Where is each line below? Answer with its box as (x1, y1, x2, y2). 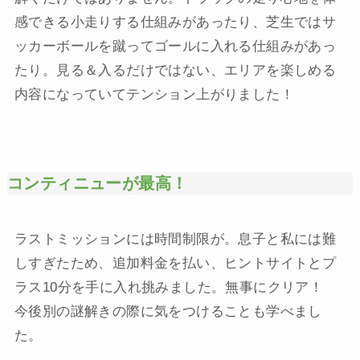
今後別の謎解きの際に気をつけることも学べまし (14, 304, 322, 320)
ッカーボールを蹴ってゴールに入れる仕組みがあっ (14, 38, 337, 54)
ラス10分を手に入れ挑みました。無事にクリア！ (14, 280, 337, 296)
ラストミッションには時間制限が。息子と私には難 (14, 231, 337, 247)
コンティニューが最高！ (6, 174, 188, 193)
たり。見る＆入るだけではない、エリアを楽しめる (14, 62, 337, 78)
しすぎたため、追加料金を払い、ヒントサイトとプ (14, 256, 337, 272)
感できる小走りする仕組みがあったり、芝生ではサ (14, 14, 337, 30)
